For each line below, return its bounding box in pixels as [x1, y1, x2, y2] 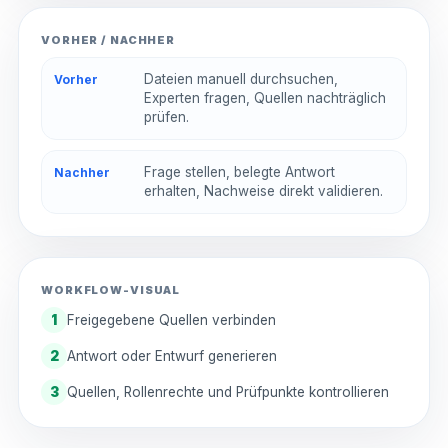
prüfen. [144, 109, 189, 125]
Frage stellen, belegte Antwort [144, 164, 335, 180]
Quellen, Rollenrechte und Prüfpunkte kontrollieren [67, 384, 389, 400]
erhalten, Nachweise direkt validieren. [144, 183, 383, 199]
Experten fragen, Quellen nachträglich [144, 90, 386, 106]
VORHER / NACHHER [41, 33, 176, 47]
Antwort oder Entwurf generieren [67, 348, 277, 364]
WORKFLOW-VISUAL [41, 283, 181, 297]
